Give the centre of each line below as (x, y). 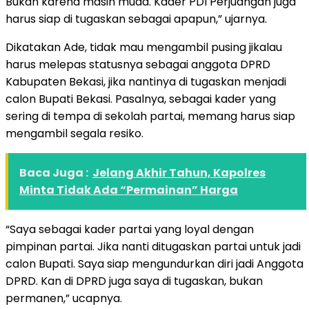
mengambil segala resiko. (74, 133)
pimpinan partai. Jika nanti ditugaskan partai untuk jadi (153, 246)
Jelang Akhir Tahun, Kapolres (179, 172)
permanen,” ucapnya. (64, 298)
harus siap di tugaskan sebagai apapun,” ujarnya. (136, 19)
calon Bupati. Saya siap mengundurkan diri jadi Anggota (154, 263)
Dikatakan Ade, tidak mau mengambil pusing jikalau (144, 47)
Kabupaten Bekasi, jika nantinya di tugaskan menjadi (146, 81)
